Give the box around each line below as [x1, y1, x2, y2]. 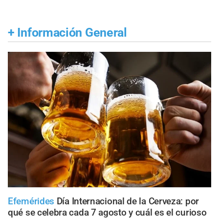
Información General [17, 25, 127, 40]
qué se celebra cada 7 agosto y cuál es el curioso [8, 206, 207, 218]
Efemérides [8, 195, 54, 207]
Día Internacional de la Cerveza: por [56, 195, 199, 207]
